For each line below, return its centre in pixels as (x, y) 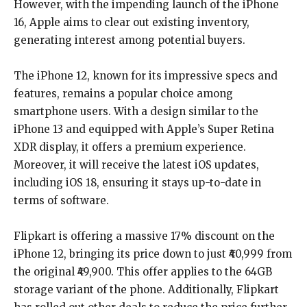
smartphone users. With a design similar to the (136, 111)
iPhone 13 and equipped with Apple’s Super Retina (144, 129)
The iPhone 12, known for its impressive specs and (146, 76)
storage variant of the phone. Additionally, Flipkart (146, 290)
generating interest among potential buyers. (130, 40)
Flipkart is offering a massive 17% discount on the (144, 236)
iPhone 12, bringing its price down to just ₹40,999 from (153, 254)
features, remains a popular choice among (123, 94)
